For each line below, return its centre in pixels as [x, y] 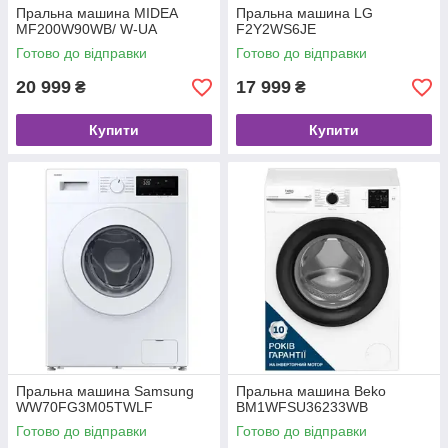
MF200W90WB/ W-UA [86, 29]
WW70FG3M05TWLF [84, 407]
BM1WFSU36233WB [302, 407]
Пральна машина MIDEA [96, 13]
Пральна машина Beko [311, 391]
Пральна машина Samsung [105, 391]
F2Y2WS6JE [276, 29]
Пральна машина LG [304, 13]
